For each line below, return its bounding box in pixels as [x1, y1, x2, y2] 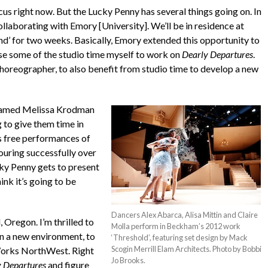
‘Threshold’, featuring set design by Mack [111, 232, 248, 242]
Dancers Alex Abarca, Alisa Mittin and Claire [111, 209, 258, 220]
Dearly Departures [181, 48, 253, 60]
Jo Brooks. [111, 255, 146, 265]
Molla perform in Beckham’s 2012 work [111, 221, 241, 231]
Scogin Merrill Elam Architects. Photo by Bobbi [111, 243, 262, 254]
